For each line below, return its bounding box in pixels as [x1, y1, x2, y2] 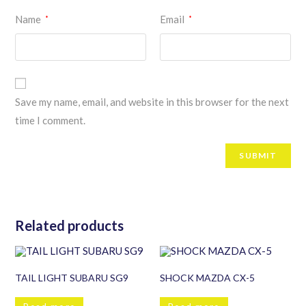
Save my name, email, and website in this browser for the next [15, 95, 290, 108]
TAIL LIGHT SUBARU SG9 [15, 271, 129, 283]
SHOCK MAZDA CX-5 [160, 271, 255, 283]
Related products [15, 217, 124, 234]
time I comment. [15, 113, 86, 126]
